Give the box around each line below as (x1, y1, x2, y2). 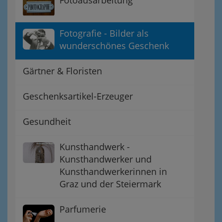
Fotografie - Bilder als (59, 27, 149, 39)
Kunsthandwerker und (59, 153, 152, 165)
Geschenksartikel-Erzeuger (23, 90, 133, 102)
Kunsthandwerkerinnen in (59, 165, 167, 177)
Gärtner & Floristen (23, 64, 102, 77)
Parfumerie (59, 203, 106, 215)
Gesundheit (23, 115, 71, 127)
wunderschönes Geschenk (59, 39, 169, 52)
